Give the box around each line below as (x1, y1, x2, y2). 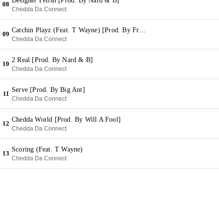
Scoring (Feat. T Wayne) (12, 146, 83, 153)
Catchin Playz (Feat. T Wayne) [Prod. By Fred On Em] (139, 26, 146, 34)
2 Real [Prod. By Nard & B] (12, 56, 93, 64)
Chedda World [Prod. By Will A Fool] (12, 116, 121, 123)
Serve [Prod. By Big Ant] (12, 86, 85, 93)
